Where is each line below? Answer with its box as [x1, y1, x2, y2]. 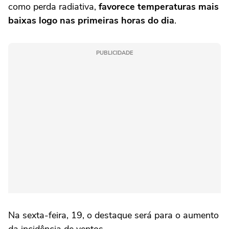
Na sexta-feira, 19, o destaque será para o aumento [8, 209, 219, 222]
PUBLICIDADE [96, 49, 133, 57]
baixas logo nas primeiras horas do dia [8, 14, 174, 27]
